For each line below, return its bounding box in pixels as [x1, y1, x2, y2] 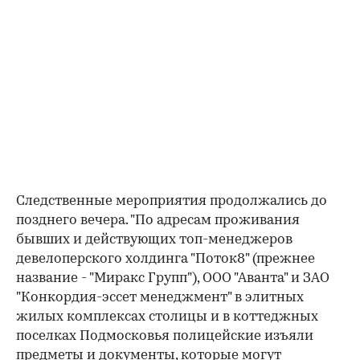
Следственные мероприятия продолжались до [16, 194, 327, 209]
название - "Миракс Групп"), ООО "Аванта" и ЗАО [16, 272, 329, 286]
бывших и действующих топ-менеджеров [16, 233, 292, 247]
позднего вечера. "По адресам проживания [16, 214, 300, 228]
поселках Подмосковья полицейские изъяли [16, 329, 313, 344]
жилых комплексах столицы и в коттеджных [16, 310, 318, 325]
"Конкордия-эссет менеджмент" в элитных [16, 291, 304, 305]
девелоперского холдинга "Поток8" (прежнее [16, 252, 315, 267]
